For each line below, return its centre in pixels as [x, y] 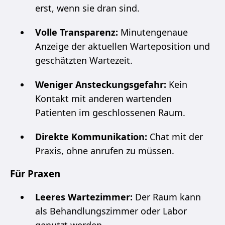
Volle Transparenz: [77, 32]
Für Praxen [35, 173]
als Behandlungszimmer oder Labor [111, 211]
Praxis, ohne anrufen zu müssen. [105, 150]
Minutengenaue [153, 32]
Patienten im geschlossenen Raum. [110, 112]
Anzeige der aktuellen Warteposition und [123, 46]
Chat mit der [175, 136]
